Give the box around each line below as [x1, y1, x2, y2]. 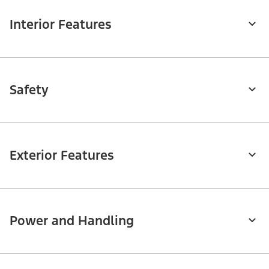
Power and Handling [10, 212, 134, 229]
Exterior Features [10, 147, 114, 163]
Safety [10, 81, 49, 98]
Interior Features [10, 16, 112, 32]
